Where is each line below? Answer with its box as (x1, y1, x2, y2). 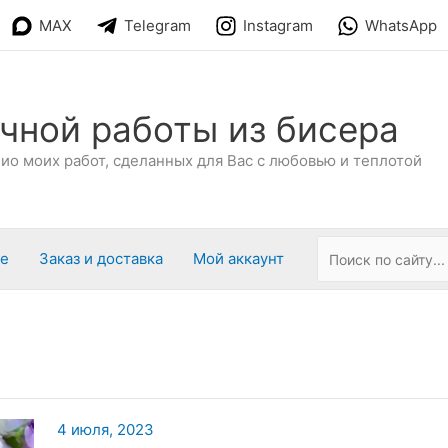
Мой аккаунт (193, 249, 284, 268)
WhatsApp (365, 16, 437, 36)
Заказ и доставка (39, 249, 163, 268)
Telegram (124, 16, 191, 36)
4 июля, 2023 (56, 420, 154, 439)
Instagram (243, 16, 313, 36)
